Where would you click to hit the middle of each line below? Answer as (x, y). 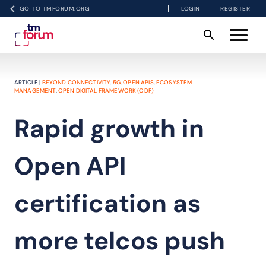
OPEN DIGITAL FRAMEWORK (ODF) (106, 91)
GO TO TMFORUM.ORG (55, 8)
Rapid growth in (109, 129)
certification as (107, 203)
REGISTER (235, 9)
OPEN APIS (138, 82)
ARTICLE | (28, 82)
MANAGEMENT (35, 91)
